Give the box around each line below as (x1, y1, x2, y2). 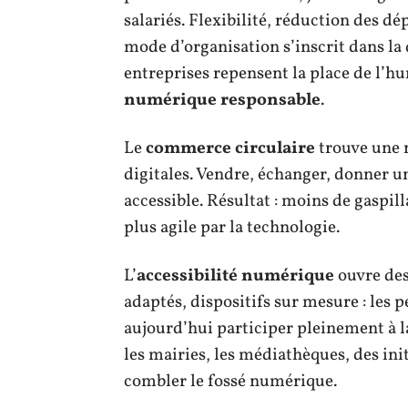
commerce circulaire (146, 136, 315, 160)
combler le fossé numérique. (124, 369, 337, 393)
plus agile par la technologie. (124, 215, 340, 240)
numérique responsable (124, 87, 321, 112)
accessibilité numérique (137, 263, 334, 288)
